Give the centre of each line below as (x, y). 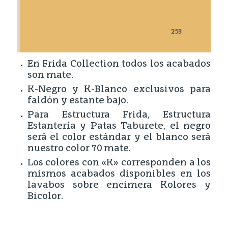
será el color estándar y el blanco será (119, 137)
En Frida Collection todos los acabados (119, 64)
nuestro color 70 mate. (79, 148)
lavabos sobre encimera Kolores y (119, 185)
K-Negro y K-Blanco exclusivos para (119, 89)
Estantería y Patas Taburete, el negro (119, 126)
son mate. (50, 75)
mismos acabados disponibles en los (119, 174)
